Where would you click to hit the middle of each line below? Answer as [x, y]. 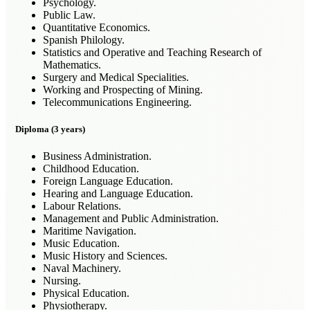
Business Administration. [97, 156]
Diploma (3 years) [50, 129]
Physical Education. [86, 293]
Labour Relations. [82, 206]
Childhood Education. [91, 169]
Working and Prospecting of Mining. [123, 89]
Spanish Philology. [84, 39]
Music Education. [81, 244]
